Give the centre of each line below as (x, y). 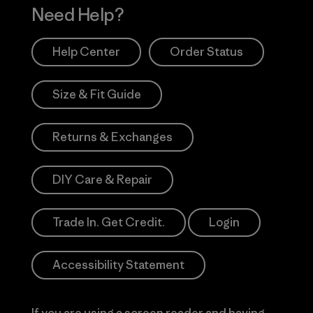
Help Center (87, 51)
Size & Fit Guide (97, 94)
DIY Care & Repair (103, 179)
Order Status (207, 51)
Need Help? (78, 14)
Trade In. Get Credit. (109, 222)
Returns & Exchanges (113, 137)
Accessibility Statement (119, 264)
